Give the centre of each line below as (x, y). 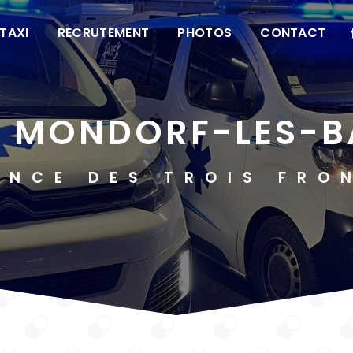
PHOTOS (205, 32)
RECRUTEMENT (103, 32)
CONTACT (293, 32)
